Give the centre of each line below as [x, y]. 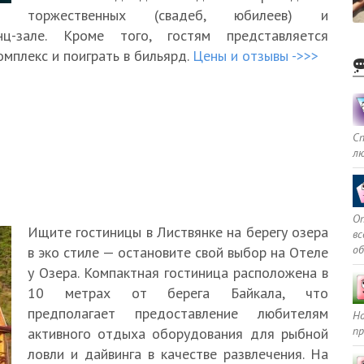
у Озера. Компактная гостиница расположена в [178, 273]
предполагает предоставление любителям [178, 313]
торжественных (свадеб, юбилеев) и [178, 15]
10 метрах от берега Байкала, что [178, 293]
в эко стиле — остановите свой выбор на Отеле [178, 252]
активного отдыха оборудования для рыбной [178, 334]
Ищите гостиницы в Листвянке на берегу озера [178, 232]
